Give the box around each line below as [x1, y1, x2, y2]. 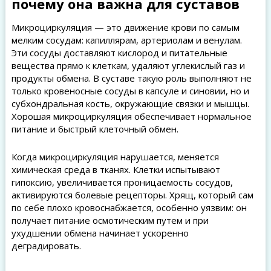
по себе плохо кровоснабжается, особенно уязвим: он [11, 201, 247, 214]
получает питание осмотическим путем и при [11, 214, 209, 226]
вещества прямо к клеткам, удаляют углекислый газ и [11, 59, 245, 71]
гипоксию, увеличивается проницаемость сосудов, [11, 176, 233, 188]
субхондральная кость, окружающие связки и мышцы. [11, 97, 249, 109]
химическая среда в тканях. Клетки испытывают [11, 163, 220, 175]
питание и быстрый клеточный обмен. [11, 123, 178, 135]
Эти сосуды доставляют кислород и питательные [11, 47, 227, 59]
